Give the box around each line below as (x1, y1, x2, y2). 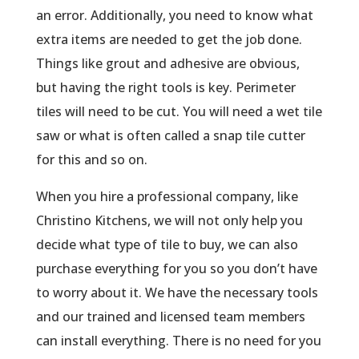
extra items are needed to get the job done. (35, 30, 302, 49)
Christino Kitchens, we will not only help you (35, 212, 303, 230)
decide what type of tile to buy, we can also (35, 236, 298, 254)
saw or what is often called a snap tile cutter (35, 127, 305, 145)
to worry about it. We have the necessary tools (35, 284, 318, 302)
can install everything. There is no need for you (35, 332, 321, 350)
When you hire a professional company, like (35, 188, 298, 206)
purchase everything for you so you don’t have (35, 260, 317, 278)
